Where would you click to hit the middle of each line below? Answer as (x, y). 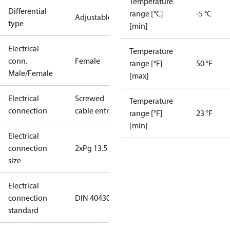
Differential (27, 11)
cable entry (94, 110)
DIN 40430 (93, 198)
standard (23, 210)
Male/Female (31, 73)
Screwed (90, 98)
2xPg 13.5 (91, 148)
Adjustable (93, 17)
